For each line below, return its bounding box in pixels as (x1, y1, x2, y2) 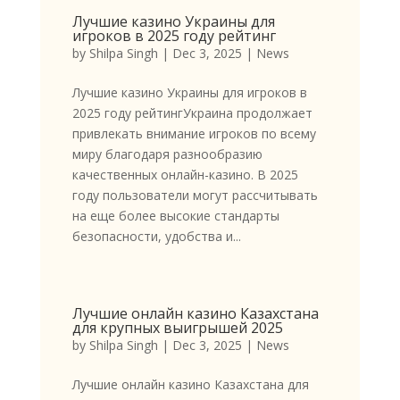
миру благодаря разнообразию (71, 146, 262, 163)
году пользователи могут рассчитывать (71, 187, 318, 204)
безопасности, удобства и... (71, 228, 241, 246)
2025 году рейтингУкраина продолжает (71, 104, 312, 122)
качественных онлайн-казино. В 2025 (71, 166, 298, 184)
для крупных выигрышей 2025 (71, 318, 283, 338)
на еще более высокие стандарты (71, 207, 279, 225)
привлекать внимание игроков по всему (71, 125, 316, 143)
